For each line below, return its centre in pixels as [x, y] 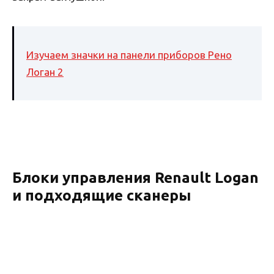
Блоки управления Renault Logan [135, 178]
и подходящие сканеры [102, 195]
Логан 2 [45, 72]
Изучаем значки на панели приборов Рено [129, 54]
